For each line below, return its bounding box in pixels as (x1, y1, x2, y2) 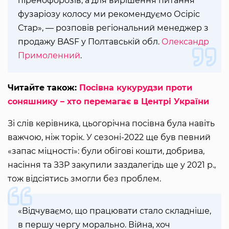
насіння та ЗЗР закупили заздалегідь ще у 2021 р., (8, 159, 216, 170)
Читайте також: (8, 82, 77, 93)
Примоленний (18, 50, 80, 60)
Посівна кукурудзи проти (77, 82, 192, 93)
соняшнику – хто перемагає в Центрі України (8, 96, 209, 106)
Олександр (162, 36, 209, 47)
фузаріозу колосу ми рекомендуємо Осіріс (18, 9, 200, 19)
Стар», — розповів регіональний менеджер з (18, 22, 209, 33)
